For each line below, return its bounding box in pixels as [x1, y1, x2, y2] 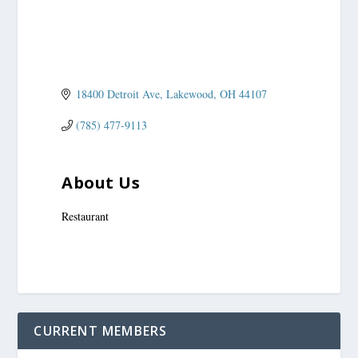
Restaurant [62, 209, 109, 225]
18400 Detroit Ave [75, 86, 160, 102]
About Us [62, 172, 141, 194]
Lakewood [165, 86, 213, 102]
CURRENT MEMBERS [34, 321, 168, 340]
